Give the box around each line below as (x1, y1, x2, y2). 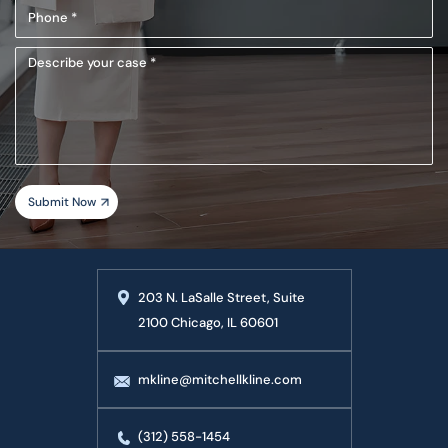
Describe (14, 48, 77, 72)
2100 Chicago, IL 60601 (137, 314, 278, 331)
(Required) (17, 30, 77, 49)
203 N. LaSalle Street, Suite (137, 289, 305, 306)
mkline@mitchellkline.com (137, 371, 302, 388)
